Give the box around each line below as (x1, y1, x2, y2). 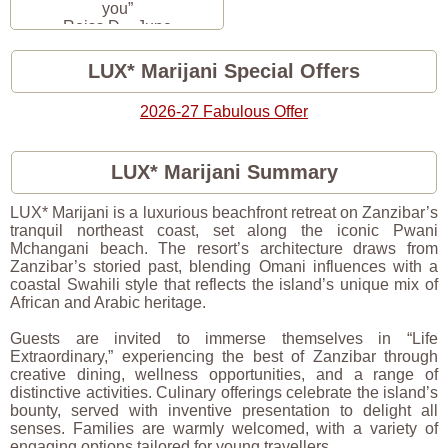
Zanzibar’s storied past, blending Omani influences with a (10, 257, 438, 275)
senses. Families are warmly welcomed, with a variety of (10, 419, 438, 437)
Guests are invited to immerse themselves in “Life (10, 329, 438, 347)
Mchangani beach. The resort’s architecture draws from (10, 239, 438, 257)
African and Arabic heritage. (10, 293, 206, 311)
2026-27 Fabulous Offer (140, 102, 308, 120)
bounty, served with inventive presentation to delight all (10, 401, 438, 419)
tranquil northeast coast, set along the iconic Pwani (10, 221, 438, 239)
